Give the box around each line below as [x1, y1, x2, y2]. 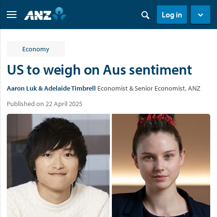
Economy [22, 45, 49, 53]
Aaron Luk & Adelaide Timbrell [7, 84, 96, 93]
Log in [162, 10, 182, 19]
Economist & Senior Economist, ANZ [97, 84, 201, 93]
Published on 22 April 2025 [7, 99, 82, 108]
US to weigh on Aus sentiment [7, 60, 192, 78]
